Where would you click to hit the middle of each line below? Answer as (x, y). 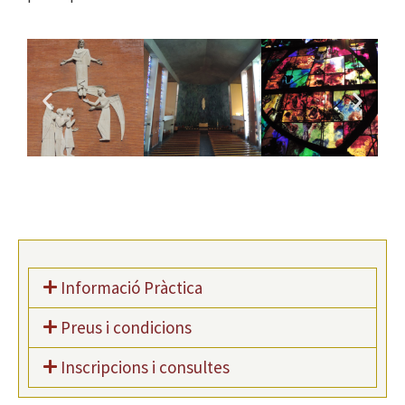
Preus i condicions (127, 327)
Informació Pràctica (132, 287)
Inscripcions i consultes (146, 367)
